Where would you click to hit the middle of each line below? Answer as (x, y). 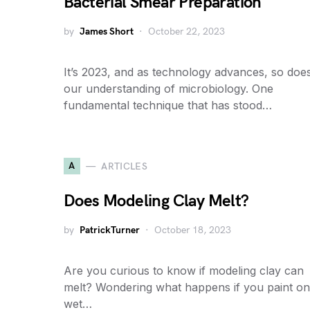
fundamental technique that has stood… (168, 105)
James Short (107, 31)
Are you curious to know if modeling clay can (184, 271)
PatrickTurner (110, 230)
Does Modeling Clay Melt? (156, 201)
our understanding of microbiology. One (168, 89)
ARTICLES (125, 166)
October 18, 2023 (193, 230)
